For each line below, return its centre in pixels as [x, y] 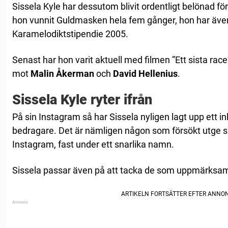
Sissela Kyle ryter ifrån [82, 100]
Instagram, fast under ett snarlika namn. [93, 145]
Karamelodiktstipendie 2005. [70, 34]
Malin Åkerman [62, 74]
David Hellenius [145, 74]
